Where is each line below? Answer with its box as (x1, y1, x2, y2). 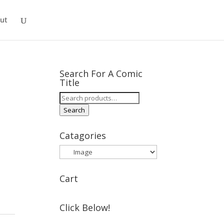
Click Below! (59, 201, 110, 213)
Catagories (59, 129, 106, 141)
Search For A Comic (59, 67, 143, 79)
